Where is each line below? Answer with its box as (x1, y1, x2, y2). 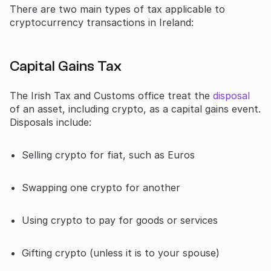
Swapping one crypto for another (22, 181, 180, 194)
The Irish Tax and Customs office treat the (10, 89, 213, 102)
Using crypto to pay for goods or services (22, 214, 218, 226)
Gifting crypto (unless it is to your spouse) (22, 246, 220, 259)
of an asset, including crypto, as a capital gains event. (10, 102, 261, 115)
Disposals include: (10, 116, 91, 128)
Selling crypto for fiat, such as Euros (22, 148, 195, 161)
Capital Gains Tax (10, 57, 122, 74)
